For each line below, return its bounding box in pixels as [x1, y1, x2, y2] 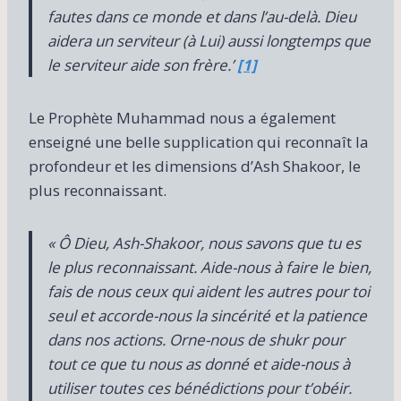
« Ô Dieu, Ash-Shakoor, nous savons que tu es [47, 232, 361, 253]
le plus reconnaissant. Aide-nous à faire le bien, [47, 256, 371, 277]
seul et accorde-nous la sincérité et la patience [47, 304, 367, 326]
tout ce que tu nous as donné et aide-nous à [47, 353, 350, 374]
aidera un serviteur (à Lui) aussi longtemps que [47, 30, 371, 51]
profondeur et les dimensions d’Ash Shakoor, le [29, 155, 361, 176]
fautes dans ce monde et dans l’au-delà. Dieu [47, 5, 356, 27]
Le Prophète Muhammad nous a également [29, 107, 336, 128]
